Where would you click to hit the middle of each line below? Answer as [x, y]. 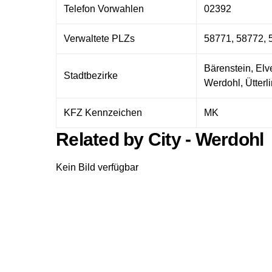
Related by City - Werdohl [160, 139]
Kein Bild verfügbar [97, 167]
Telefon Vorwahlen [104, 8]
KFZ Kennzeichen [103, 112]
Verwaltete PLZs [99, 38]
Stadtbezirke [91, 75]
